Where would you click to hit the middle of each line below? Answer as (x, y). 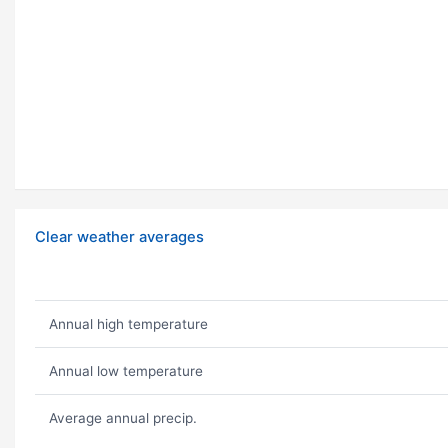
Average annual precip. (122, 418)
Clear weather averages (119, 237)
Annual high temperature (128, 324)
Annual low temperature (125, 371)
